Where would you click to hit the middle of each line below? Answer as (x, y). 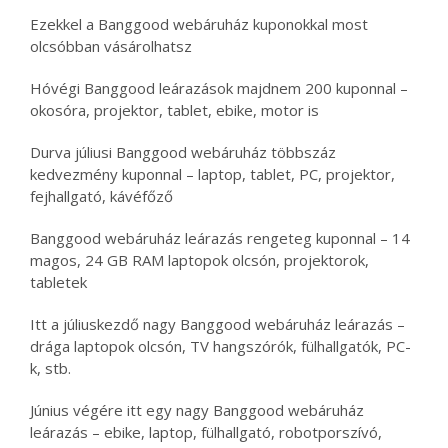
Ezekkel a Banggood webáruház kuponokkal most (199, 24)
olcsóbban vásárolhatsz (111, 46)
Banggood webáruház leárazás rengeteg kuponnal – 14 (220, 238)
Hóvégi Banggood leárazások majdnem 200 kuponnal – (219, 88)
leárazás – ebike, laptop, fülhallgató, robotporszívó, (206, 432)
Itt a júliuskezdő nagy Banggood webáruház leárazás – (217, 324)
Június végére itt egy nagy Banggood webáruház (197, 410)
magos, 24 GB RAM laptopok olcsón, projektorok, (199, 260)
